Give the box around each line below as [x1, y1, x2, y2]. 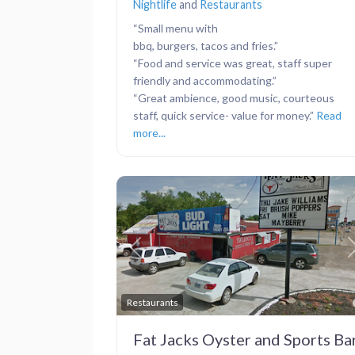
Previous [134, 248, 181, 262]
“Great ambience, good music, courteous [133, 90, 334, 105]
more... [133, 125, 166, 139]
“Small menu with [133, 21, 218, 35]
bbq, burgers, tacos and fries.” [133, 38, 278, 52]
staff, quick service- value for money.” [133, 108, 316, 122]
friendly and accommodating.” [133, 73, 277, 87]
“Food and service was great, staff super [133, 55, 332, 70]
